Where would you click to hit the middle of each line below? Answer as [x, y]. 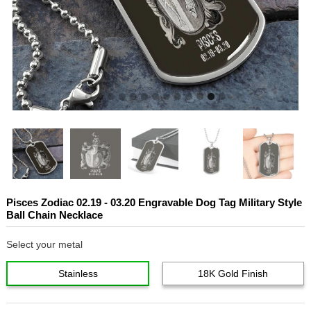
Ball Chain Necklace [54, 215]
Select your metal [44, 245]
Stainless [78, 274]
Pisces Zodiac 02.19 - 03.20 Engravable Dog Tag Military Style [154, 203]
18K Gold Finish [233, 274]
